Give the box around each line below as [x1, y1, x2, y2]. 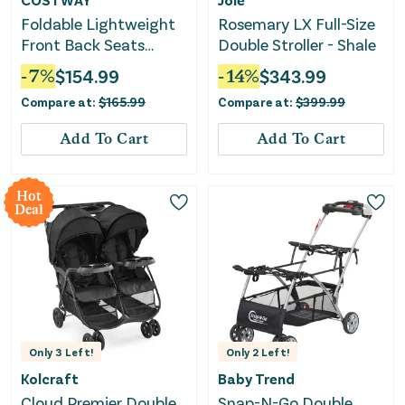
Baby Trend [218, 369, 295, 387]
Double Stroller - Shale [218, 33, 376, 54]
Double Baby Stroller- [21, 54, 173, 75]
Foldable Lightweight [21, 13, 175, 33]
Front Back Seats [21, 33, 145, 54]
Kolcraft [21, 369, 79, 387]
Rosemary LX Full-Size [218, 13, 376, 33]
